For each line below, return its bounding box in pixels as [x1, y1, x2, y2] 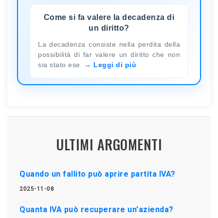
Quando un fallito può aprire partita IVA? [19, 169, 176, 179]
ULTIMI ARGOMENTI [56, 134, 162, 154]
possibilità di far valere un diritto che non [38, 50, 180, 58]
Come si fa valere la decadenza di [43, 13, 175, 21]
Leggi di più [93, 60, 136, 69]
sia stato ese [38, 60, 82, 69]
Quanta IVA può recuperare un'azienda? [19, 204, 174, 214]
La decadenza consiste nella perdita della [38, 40, 180, 48]
